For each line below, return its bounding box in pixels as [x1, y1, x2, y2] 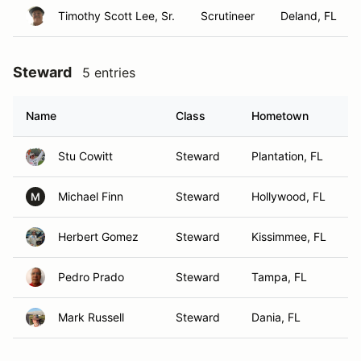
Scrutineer [201, 9, 255, 23]
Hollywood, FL [251, 189, 326, 203]
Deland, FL [280, 9, 337, 23]
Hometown [251, 109, 309, 122]
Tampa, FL [251, 270, 307, 284]
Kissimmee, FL [251, 230, 326, 243]
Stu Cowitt [58, 149, 113, 163]
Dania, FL [251, 310, 301, 324]
